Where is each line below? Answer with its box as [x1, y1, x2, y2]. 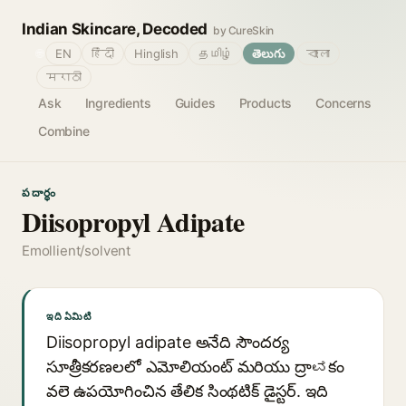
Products [238, 95, 293, 111]
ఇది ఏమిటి [46, 310, 92, 323]
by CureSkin [212, 24, 275, 37]
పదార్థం [22, 186, 58, 199]
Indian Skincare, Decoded [22, 20, 208, 38]
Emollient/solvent [22, 242, 131, 259]
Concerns [315, 95, 372, 111]
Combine [38, 123, 90, 139]
